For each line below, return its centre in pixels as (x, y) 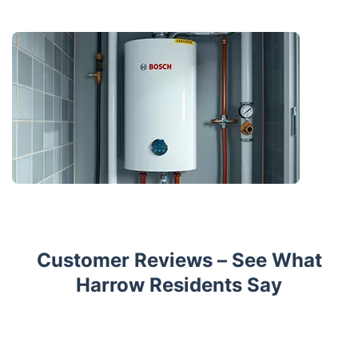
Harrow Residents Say (179, 285)
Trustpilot (41, 331)
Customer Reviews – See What (179, 260)
